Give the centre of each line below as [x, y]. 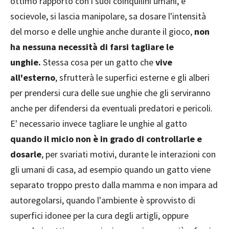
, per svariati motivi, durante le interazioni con [129, 154]
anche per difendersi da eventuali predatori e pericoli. [111, 108]
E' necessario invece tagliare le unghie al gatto [99, 123]
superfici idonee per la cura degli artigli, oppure [99, 215]
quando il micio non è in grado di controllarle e [106, 139]
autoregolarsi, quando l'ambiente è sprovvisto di [103, 200]
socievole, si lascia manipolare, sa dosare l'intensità [108, 16]
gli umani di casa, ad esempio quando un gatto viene [110, 169]
